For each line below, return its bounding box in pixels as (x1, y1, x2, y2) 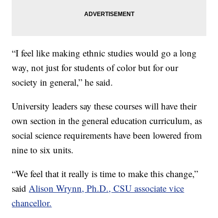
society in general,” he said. (12, 75, 113, 88)
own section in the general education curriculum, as (12, 114, 202, 127)
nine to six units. (12, 143, 74, 156)
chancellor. (12, 196, 52, 209)
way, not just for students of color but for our (12, 61, 179, 73)
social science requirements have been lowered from (12, 128, 202, 141)
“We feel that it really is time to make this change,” (12, 167, 199, 180)
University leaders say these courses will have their (12, 99, 197, 112)
